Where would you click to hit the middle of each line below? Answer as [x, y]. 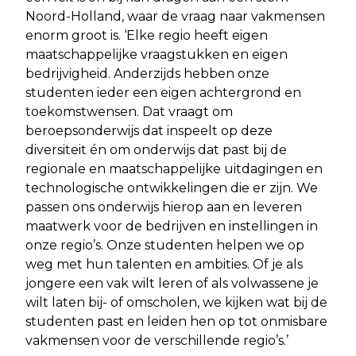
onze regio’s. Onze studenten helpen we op [165, 245]
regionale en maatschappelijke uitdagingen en [174, 168]
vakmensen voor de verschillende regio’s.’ [157, 340]
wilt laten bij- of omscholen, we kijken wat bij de [176, 302]
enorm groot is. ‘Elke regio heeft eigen [147, 35]
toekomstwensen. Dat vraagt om [129, 111]
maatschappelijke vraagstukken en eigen [157, 54]
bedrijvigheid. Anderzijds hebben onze [147, 73]
